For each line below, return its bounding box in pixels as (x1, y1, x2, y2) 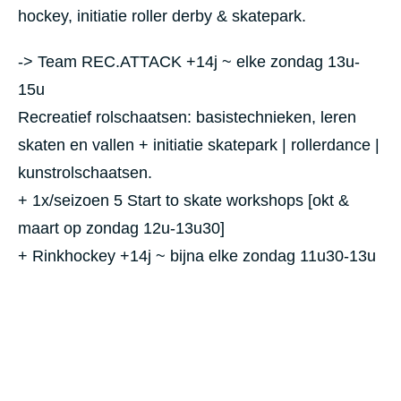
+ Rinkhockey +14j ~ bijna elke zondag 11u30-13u (18, 247, 376, 265)
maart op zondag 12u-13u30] (18, 219, 225, 237)
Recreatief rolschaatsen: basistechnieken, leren (18, 108, 356, 126)
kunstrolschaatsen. (18, 164, 152, 182)
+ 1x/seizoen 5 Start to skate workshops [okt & (18, 192, 349, 209)
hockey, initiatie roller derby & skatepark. (18, 7, 306, 25)
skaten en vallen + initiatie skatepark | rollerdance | (18, 136, 380, 154)
